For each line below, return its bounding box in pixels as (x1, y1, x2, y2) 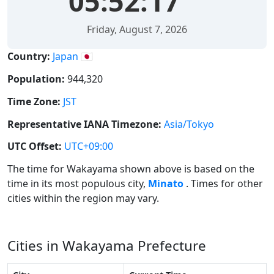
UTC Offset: (7, 139, 62, 154)
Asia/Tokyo (164, 117, 214, 131)
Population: (7, 72, 65, 86)
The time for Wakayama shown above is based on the (7, 162, 254, 176)
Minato (148, 177, 186, 191)
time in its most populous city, (7, 177, 148, 191)
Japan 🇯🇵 (53, 50, 93, 64)
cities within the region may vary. (7, 191, 159, 206)
